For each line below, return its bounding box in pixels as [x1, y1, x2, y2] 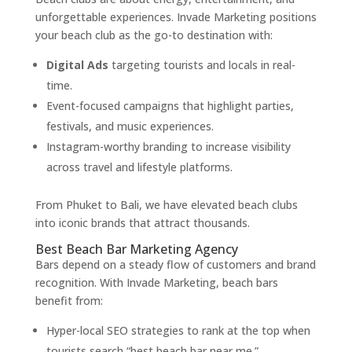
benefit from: [35, 293, 103, 309]
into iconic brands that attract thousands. [35, 215, 250, 231]
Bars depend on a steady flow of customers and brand [35, 257, 316, 273]
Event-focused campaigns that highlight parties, [46, 98, 294, 114]
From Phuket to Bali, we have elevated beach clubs [35, 197, 298, 213]
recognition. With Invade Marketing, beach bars [35, 275, 278, 291]
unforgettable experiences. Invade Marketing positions [35, 9, 317, 25]
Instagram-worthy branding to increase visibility [46, 139, 291, 155]
